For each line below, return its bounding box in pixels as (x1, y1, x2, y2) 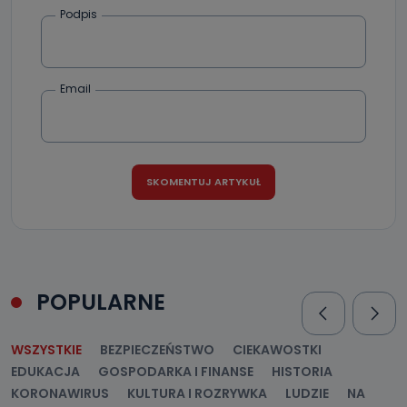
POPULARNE (36, 287, 165, 318)
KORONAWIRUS (11, 384, 109, 403)
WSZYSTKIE (11, 341, 82, 360)
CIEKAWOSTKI (233, 341, 322, 360)
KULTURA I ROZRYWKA (127, 384, 267, 403)
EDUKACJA (11, 362, 80, 382)
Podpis (60, 6, 97, 23)
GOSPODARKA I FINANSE (98, 362, 253, 382)
